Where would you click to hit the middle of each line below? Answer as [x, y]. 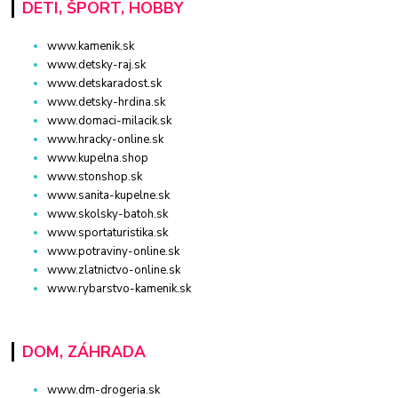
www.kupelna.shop [98, 159]
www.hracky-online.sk [106, 140]
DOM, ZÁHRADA [84, 352]
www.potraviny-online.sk [114, 252]
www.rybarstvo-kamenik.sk [119, 289]
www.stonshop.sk [95, 177]
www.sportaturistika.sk [108, 233]
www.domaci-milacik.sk [110, 121]
